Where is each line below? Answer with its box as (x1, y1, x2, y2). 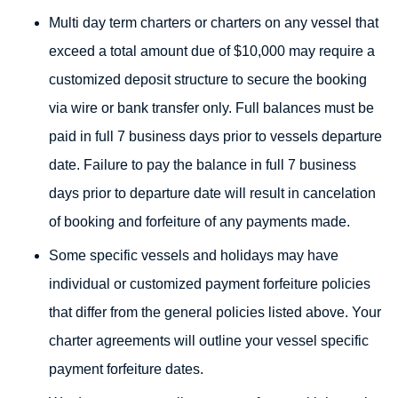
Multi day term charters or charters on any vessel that (49, 15, 378, 30)
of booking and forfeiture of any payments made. (49, 214, 350, 229)
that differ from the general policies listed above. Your (49, 305, 381, 320)
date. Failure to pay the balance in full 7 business (49, 157, 356, 172)
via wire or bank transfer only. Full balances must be (49, 100, 374, 115)
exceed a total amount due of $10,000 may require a (49, 44, 375, 59)
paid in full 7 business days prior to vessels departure (49, 129, 382, 144)
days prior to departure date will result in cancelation (49, 186, 376, 201)
